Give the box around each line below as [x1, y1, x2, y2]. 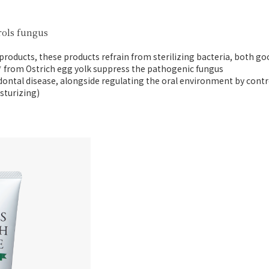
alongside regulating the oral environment [60, 74, 235, 87]
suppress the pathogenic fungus [93, 62, 223, 75]
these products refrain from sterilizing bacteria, [39, 50, 234, 63]
